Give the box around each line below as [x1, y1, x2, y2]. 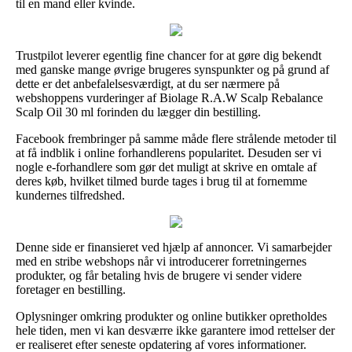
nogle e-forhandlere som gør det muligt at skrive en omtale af [16, 159, 317, 174]
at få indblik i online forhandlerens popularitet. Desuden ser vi [16, 145, 321, 159]
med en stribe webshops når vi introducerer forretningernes [16, 254, 306, 268]
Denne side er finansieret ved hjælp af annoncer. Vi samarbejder [16, 240, 332, 254]
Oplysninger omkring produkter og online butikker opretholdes [16, 309, 327, 323]
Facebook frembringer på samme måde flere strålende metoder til [16, 131, 336, 145]
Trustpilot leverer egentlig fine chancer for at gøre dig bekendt [16, 48, 321, 62]
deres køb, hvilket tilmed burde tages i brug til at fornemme [16, 174, 307, 188]
